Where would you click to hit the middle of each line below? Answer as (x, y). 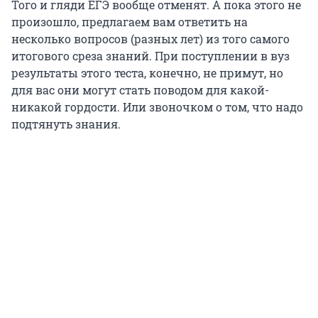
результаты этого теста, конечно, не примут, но (147, 73)
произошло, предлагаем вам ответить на (130, 22)
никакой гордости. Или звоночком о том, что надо (157, 107)
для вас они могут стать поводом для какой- (140, 90)
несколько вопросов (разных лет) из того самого (150, 39)
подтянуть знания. (66, 124)
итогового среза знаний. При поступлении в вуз (150, 56)
